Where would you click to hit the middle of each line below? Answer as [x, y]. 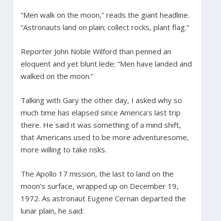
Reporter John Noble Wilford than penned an [96, 51]
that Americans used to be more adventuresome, [105, 137]
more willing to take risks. [63, 149]
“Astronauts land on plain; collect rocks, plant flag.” [105, 27]
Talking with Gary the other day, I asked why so [101, 100]
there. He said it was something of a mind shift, [101, 125]
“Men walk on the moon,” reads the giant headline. [105, 15]
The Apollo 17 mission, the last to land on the [97, 173]
